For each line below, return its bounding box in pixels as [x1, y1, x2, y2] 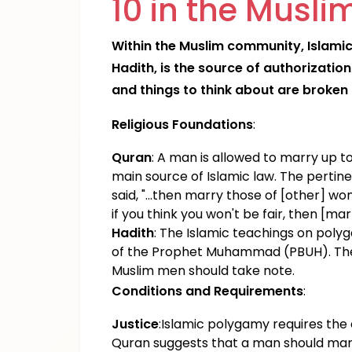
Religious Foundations [112, 115, 253, 134]
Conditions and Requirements [112, 282, 303, 300]
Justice [112, 315, 159, 333]
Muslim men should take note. [112, 262, 295, 280]
